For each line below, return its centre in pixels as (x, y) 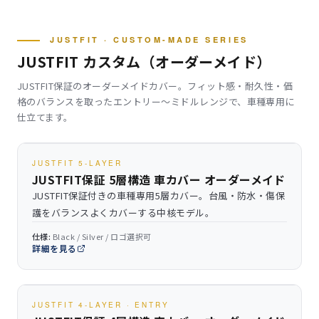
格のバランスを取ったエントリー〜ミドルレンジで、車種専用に (156, 101)
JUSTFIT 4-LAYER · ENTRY (101, 305)
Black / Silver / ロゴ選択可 (101, 236)
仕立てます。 (45, 117)
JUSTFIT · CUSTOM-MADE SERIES (149, 40)
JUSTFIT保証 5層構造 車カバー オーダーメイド (159, 179)
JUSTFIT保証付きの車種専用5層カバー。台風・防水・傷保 (159, 195)
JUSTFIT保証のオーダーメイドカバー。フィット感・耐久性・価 (155, 86)
